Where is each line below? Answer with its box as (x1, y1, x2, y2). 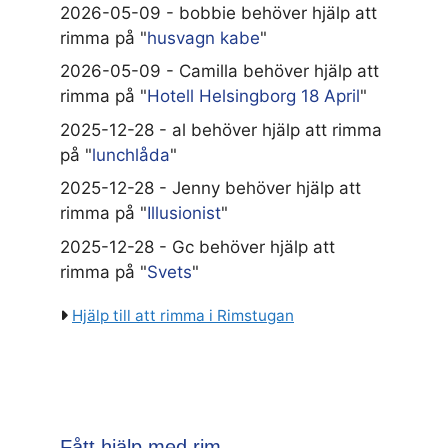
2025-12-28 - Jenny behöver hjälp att (60, 178, 361, 199)
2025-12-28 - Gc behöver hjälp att (60, 236, 335, 257)
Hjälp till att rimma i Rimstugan (72, 305, 294, 325)
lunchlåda (92, 144, 170, 165)
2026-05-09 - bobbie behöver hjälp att (60, 2, 377, 23)
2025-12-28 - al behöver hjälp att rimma (60, 119, 382, 140)
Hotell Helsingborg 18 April (147, 86, 360, 107)
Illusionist (147, 203, 221, 224)
